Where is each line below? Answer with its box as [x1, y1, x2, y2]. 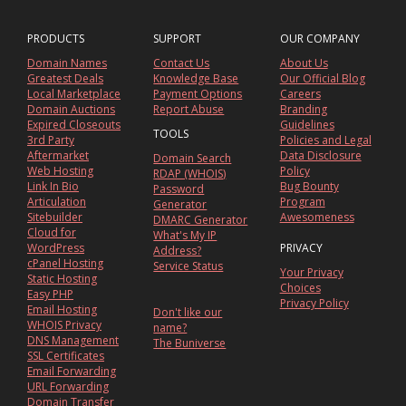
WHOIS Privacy [27, 317, 101, 333]
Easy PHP [27, 286, 73, 303]
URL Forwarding [27, 379, 109, 395]
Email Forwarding [27, 363, 116, 380]
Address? [153, 243, 202, 259]
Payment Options [153, 86, 243, 102]
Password [153, 181, 205, 198]
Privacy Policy [279, 295, 349, 312]
